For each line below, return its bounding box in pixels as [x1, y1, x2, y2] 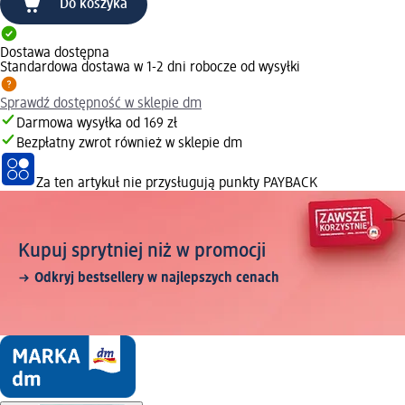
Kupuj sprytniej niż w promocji [18, 240, 266, 261]
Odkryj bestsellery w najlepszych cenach [34, 270, 279, 286]
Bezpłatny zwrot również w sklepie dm [16, 136, 242, 151]
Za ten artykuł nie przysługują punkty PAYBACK [36, 175, 317, 191]
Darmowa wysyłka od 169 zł [16, 116, 177, 131]
